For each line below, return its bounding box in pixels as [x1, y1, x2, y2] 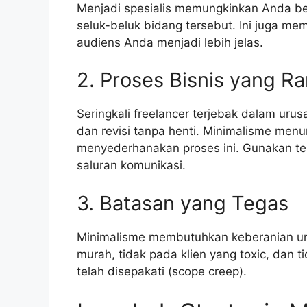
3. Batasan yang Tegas [77, 191, 288, 215]
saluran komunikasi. [77, 158, 186, 173]
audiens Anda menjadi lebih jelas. [77, 35, 263, 49]
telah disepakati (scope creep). [77, 264, 247, 278]
